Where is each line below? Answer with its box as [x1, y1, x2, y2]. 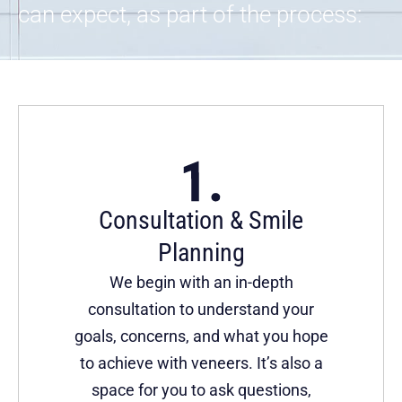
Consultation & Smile [99, 205, 303, 236]
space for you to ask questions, [91, 380, 311, 400]
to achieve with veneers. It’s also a [79, 354, 323, 373]
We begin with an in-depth [109, 273, 293, 293]
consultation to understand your [88, 300, 314, 319]
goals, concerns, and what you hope [74, 327, 328, 346]
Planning [157, 238, 245, 268]
